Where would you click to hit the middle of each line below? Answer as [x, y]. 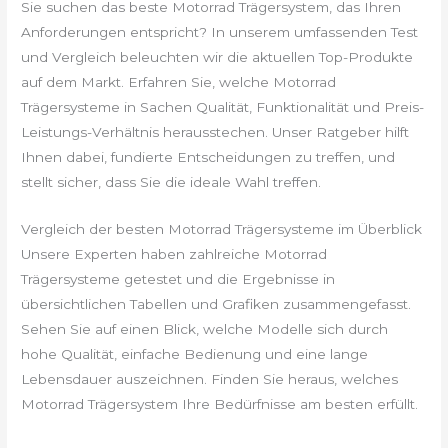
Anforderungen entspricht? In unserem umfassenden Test [220, 31]
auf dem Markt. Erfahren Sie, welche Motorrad [179, 81]
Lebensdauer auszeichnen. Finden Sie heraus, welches [210, 378]
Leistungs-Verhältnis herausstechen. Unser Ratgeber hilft [215, 131]
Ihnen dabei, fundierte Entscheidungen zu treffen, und [208, 156]
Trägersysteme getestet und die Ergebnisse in [178, 278]
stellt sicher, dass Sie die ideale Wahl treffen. [171, 181]
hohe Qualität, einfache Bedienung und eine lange [195, 353]
